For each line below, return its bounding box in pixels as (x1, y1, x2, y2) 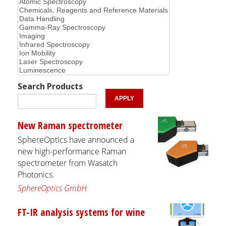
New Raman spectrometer (18, 118, 123, 132)
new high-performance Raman (18, 145, 126, 157)
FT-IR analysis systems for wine (18, 205, 145, 219)
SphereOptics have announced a (18, 134, 134, 145)
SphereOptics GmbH (18, 182, 87, 194)
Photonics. (18, 168, 54, 180)
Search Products (18, 80, 83, 92)
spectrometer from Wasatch (18, 157, 118, 168)
